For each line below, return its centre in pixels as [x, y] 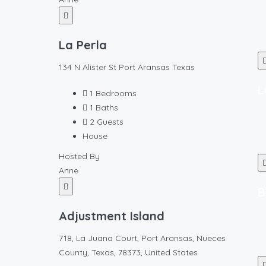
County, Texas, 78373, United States [128, 252]
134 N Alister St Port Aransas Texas [127, 67]
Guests [110, 122]
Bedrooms [116, 93]
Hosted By [79, 156]
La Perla [83, 45]
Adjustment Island [112, 216]
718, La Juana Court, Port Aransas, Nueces [142, 238]
